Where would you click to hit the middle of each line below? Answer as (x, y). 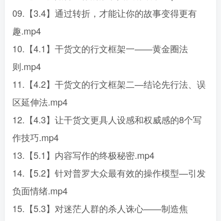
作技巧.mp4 (36, 137)
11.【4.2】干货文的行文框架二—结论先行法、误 (109, 84)
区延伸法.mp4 (40, 102)
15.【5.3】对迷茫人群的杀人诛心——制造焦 (100, 208)
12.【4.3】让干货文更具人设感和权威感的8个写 (107, 119)
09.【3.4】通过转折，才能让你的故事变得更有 (105, 13)
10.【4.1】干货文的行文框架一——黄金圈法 (100, 48)
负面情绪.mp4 (40, 190)
